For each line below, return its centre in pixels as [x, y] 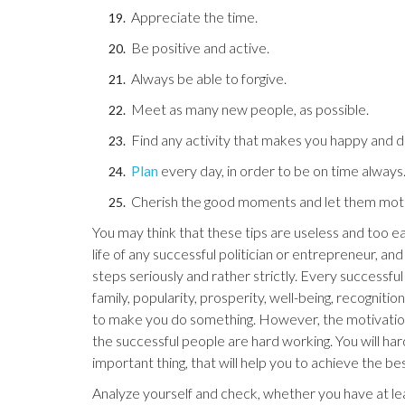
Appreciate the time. [193, 17]
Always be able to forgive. [207, 78]
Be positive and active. [199, 47]
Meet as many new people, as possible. [249, 109]
